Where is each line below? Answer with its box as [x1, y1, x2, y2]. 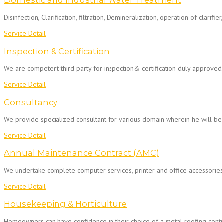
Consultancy [4, 97, 57, 107]
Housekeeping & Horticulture [4, 199, 127, 209]
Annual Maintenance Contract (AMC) [4, 148, 159, 158]
